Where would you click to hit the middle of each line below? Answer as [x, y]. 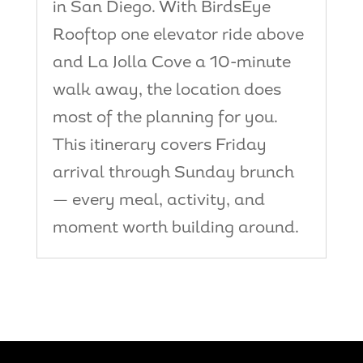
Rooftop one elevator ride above [178, 35]
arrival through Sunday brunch [173, 173]
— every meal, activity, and [158, 201]
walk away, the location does [167, 90]
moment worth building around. [175, 228]
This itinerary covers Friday [159, 145]
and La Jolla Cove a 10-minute [171, 63]
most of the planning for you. [165, 118]
